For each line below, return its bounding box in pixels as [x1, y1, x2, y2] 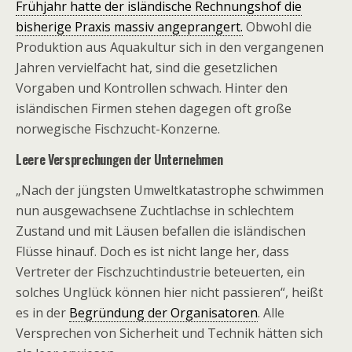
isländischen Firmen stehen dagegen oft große [16, 100, 291, 117]
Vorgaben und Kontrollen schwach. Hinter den [16, 79, 288, 97]
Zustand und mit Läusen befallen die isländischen [16, 222, 306, 240]
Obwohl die [243, 18, 312, 35]
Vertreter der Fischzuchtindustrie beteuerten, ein [16, 263, 305, 280]
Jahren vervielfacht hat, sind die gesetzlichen [16, 59, 277, 76]
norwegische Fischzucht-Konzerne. [16, 120, 220, 137]
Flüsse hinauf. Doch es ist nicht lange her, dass [16, 243, 289, 260]
